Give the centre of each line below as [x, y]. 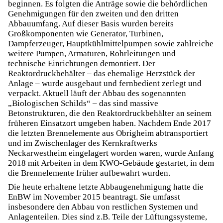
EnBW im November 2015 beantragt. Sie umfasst [94, 197]
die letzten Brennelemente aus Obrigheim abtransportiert [108, 133]
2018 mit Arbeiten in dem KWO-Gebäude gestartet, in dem [111, 163]
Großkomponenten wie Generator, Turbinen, [86, 34]
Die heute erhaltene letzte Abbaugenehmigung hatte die [106, 187]
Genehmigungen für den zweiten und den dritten [93, 14]
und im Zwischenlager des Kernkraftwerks [83, 143]
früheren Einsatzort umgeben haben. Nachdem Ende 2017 [110, 123]
